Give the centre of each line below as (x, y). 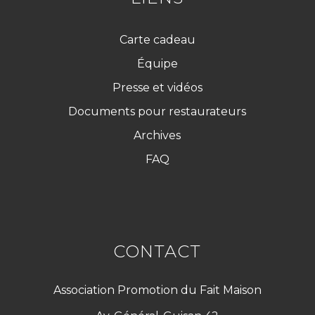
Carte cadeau (157, 40)
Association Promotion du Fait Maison (157, 290)
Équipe (157, 64)
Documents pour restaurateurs (157, 112)
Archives (157, 136)
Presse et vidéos (157, 88)
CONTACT (157, 251)
